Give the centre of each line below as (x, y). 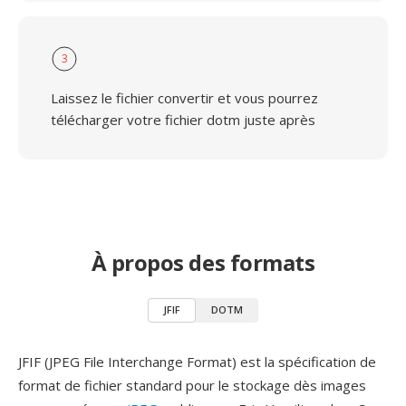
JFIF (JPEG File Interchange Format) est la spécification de (197, 362)
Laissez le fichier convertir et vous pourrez (184, 98)
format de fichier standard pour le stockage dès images (192, 385)
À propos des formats (203, 262)
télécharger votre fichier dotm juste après (183, 120)
